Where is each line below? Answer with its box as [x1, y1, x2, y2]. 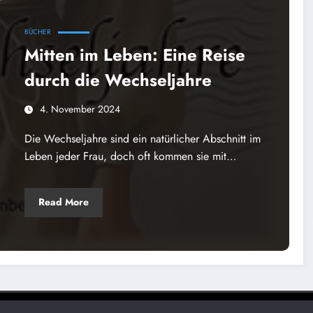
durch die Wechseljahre [24, 67, 212, 92]
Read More [38, 195, 89, 210]
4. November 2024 [39, 101, 120, 116]
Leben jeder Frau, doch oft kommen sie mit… [24, 147, 236, 164]
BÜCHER [24, 26, 51, 37]
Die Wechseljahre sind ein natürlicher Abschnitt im [24, 130, 261, 147]
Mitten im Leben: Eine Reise [24, 42, 245, 67]
